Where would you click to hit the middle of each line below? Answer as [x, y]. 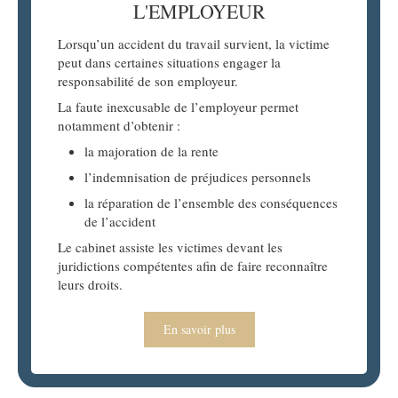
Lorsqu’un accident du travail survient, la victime [194, 44]
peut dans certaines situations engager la [169, 63]
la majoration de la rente [151, 151]
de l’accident [120, 222]
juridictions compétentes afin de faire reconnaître [193, 266]
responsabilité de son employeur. [148, 81]
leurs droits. [90, 285]
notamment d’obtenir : [119, 126]
